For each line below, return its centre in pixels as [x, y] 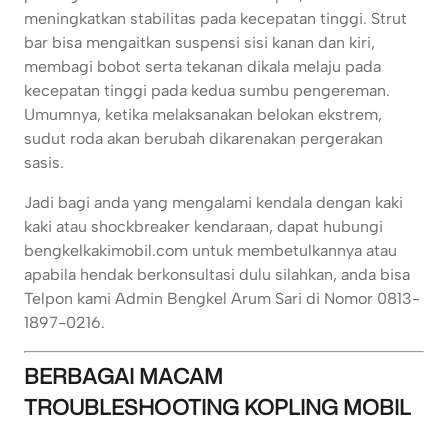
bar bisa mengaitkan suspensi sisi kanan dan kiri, [199, 43]
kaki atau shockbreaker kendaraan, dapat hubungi [203, 227]
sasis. [44, 163]
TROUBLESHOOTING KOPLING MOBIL [217, 407]
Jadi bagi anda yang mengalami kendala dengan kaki [213, 203]
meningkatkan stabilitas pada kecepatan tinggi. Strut [215, 19]
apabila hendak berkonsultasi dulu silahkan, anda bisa [217, 275]
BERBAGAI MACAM [123, 376]
